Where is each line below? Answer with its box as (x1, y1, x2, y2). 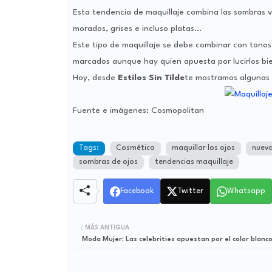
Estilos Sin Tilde (117, 73, 185, 83)
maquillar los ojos (171, 144, 235, 152)
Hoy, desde (72, 73, 118, 83)
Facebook (120, 187, 154, 195)
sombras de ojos (78, 158, 138, 166)
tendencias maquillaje (154, 158, 233, 166)
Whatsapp (226, 187, 265, 195)
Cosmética (115, 144, 155, 152)
